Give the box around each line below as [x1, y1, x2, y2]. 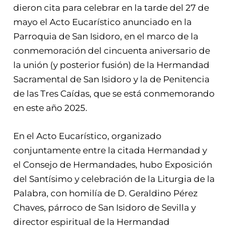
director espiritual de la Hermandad [13, 217, 170, 227]
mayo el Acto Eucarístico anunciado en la [13, 17, 192, 28]
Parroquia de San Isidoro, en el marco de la [13, 31, 199, 42]
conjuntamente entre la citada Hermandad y [13, 145, 208, 156]
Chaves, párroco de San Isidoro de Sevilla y [13, 202, 196, 213]
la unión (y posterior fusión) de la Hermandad [13, 60, 210, 71]
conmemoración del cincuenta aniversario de [13, 45, 211, 56]
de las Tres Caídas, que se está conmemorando [13, 88, 215, 99]
